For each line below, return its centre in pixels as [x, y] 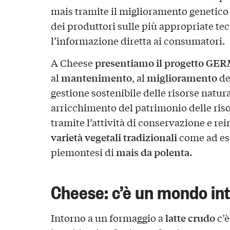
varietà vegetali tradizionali [114, 137]
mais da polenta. [154, 152]
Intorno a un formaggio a [108, 218]
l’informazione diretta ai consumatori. [138, 40]
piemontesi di [83, 152]
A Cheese [73, 63]
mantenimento [96, 78]
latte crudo [190, 218]
